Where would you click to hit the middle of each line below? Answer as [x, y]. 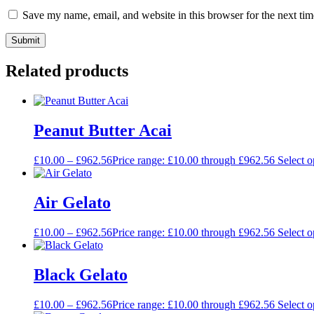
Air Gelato [72, 202]
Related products [67, 71]
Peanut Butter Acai [103, 131]
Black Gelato [81, 274]
